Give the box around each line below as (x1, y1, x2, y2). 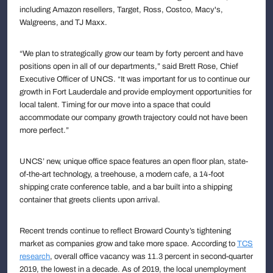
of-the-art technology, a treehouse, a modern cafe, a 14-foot (19, 169, 224, 179)
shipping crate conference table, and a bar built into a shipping (19, 182, 232, 191)
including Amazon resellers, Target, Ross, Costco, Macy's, (19, 5, 223, 14)
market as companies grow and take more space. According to (19, 239, 237, 248)
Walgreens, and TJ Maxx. (19, 18, 107, 27)
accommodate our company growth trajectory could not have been (19, 113, 247, 122)
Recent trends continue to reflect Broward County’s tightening (19, 226, 231, 235)
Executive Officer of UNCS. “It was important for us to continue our (19, 74, 250, 83)
